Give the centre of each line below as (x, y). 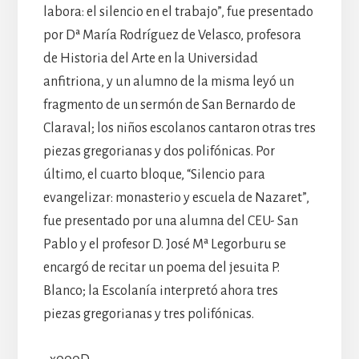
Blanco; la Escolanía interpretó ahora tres (160, 290)
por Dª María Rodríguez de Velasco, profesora (172, 35)
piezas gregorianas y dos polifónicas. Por (159, 151)
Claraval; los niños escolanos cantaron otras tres (179, 128)
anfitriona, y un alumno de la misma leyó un (168, 81)
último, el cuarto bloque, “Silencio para (154, 174)
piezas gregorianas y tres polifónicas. (148, 314)
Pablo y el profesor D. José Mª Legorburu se (164, 244)
